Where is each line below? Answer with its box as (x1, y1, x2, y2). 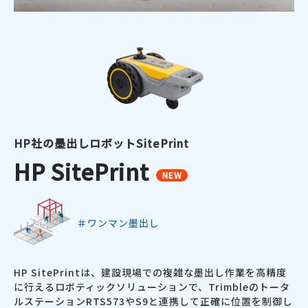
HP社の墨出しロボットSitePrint (14, 135, 189, 152)
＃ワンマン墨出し (77, 216, 159, 230)
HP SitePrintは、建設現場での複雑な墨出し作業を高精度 (14, 265, 287, 280)
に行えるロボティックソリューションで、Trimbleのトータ (14, 280, 290, 294)
